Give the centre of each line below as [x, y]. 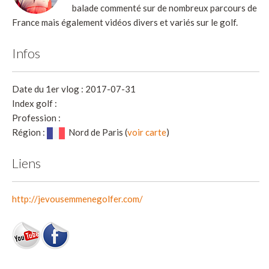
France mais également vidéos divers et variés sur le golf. [125, 22]
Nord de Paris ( [98, 132]
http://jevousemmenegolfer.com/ [77, 198]
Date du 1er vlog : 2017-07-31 [74, 89]
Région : [29, 132]
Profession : [36, 117]
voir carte [147, 132]
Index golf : [35, 103]
